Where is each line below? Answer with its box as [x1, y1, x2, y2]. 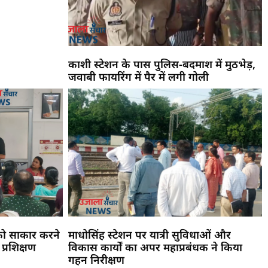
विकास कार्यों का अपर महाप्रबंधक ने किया [68, 239, 242, 254]
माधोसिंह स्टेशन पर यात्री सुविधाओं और [68, 227, 231, 242]
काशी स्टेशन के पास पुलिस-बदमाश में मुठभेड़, [68, 56, 255, 71]
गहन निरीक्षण [68, 252, 124, 267]
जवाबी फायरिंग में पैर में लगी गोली [68, 69, 209, 84]
